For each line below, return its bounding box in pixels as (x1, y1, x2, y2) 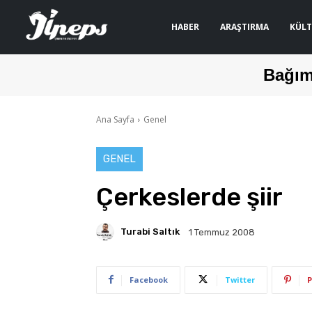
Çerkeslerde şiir (96, 181, 283, 212)
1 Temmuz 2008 (189, 226, 255, 237)
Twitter (225, 274, 255, 285)
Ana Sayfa (96, 113, 134, 125)
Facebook (130, 274, 168, 285)
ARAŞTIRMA (219, 20, 269, 33)
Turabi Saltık (120, 226, 180, 237)
